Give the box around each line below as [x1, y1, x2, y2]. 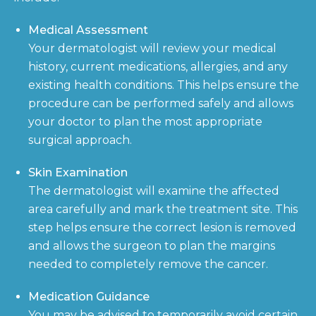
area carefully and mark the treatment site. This [28, 202, 298, 216]
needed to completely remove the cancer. [28, 257, 268, 271]
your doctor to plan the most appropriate [28, 114, 262, 128]
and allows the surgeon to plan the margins [28, 238, 275, 253]
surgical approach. [28, 133, 132, 147]
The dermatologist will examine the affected [28, 183, 279, 197]
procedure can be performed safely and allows [28, 96, 293, 110]
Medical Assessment [28, 23, 148, 37]
